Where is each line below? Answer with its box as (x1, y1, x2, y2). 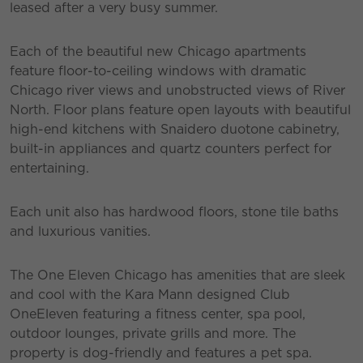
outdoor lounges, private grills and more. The (10, 325, 296, 341)
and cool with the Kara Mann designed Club (10, 286, 290, 302)
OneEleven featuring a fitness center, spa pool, (10, 305, 305, 322)
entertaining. (10, 160, 89, 176)
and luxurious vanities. (10, 223, 151, 239)
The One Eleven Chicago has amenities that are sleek (10, 267, 345, 283)
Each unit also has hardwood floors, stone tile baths (10, 203, 339, 220)
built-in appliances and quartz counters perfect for (10, 140, 331, 156)
